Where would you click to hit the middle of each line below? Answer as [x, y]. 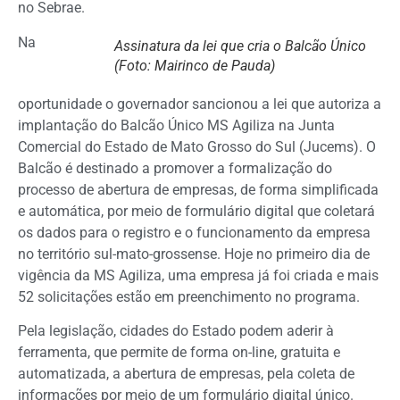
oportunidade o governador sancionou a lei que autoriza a [200, 104]
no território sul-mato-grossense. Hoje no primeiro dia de [194, 254]
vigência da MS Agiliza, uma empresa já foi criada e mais [198, 275]
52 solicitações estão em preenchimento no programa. [189, 296]
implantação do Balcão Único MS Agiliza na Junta [176, 125]
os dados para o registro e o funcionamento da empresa [194, 232]
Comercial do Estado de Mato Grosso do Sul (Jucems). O [197, 146]
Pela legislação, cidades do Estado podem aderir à [176, 331]
